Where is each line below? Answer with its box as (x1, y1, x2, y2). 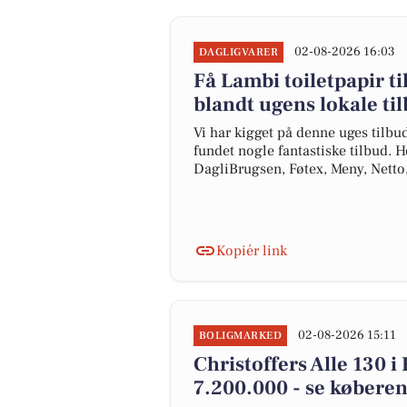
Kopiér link (216, 242, 287, 260)
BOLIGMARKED (199, 329, 283, 342)
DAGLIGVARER (199, 45, 279, 59)
